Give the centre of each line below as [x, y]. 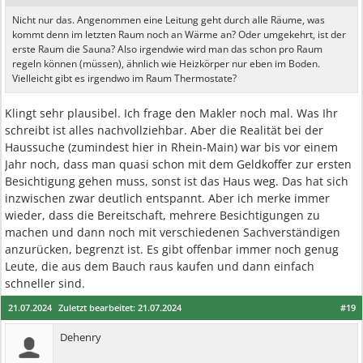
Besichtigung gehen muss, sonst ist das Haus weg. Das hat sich [177, 181]
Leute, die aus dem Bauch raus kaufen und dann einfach [160, 266]
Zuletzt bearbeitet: [98, 307]
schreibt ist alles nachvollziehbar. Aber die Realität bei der [164, 130]
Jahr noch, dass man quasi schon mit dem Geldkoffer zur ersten [178, 164]
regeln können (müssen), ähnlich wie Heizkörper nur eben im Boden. [166, 64]
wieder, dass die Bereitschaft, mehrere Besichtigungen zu [162, 215]
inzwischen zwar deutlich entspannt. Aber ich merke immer [167, 198]
